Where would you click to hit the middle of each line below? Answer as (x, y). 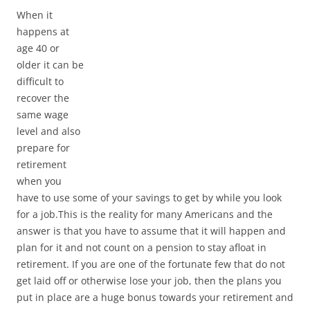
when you (39, 181)
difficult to (40, 81)
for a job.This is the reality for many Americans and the (145, 214)
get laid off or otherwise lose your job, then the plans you (149, 281)
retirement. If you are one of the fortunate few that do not (151, 264)
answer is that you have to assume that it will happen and (151, 231)
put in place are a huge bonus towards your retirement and (155, 297)
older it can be (50, 65)
